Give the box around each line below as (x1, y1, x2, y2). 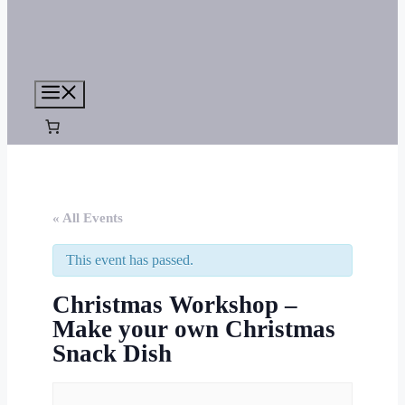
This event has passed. (66, 251, 193, 268)
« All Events (52, 210, 123, 225)
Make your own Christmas (52, 315, 335, 343)
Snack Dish (52, 339, 172, 367)
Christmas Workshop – (52, 290, 297, 318)
